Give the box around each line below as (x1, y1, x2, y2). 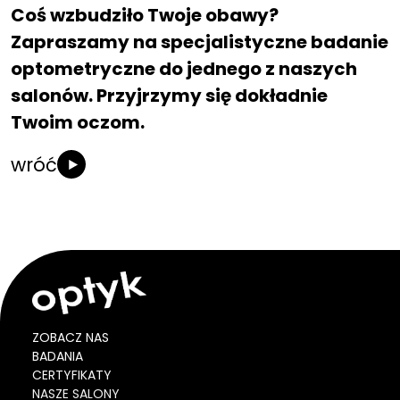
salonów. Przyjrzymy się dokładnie (11, 83, 328, 108)
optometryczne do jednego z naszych (11, 56, 357, 81)
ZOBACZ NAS (32, 328, 109, 346)
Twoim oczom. (11, 110, 145, 135)
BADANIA (32, 346, 83, 365)
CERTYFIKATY (32, 365, 112, 384)
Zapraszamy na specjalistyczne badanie (11, 29, 388, 54)
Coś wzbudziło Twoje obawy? (11, 3, 279, 28)
